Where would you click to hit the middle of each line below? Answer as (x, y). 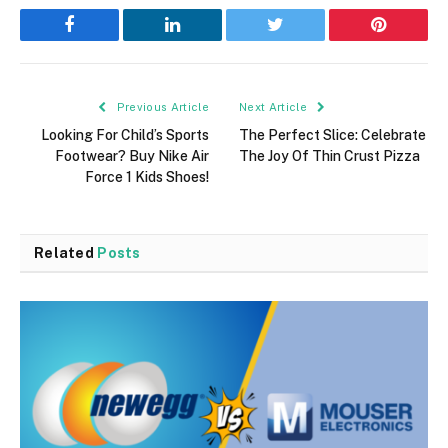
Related (66, 253)
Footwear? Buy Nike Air (132, 156)
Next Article (275, 107)
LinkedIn (204, 39)
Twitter (300, 39)
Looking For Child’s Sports (125, 135)
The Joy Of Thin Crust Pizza (329, 156)
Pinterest (408, 39)
